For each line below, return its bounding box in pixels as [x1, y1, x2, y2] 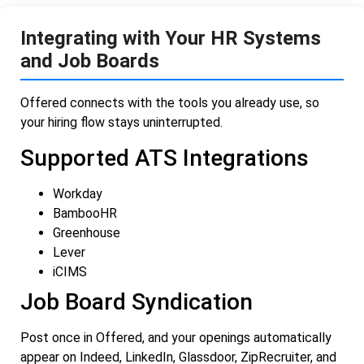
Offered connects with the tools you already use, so [20, 95, 319, 111]
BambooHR [53, 205, 117, 221]
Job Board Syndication [20, 288, 253, 315]
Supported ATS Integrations [20, 144, 309, 171]
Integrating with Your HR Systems [20, 27, 321, 50]
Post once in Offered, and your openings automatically [20, 329, 331, 345]
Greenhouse [53, 224, 120, 240]
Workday [53, 185, 102, 201]
